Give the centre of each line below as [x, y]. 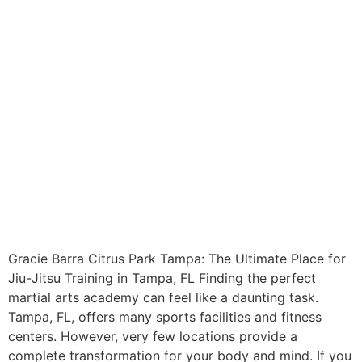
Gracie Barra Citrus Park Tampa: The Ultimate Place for [177, 258]
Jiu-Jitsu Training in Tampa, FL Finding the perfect [162, 278]
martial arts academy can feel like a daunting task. [163, 297]
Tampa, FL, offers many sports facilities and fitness [165, 316]
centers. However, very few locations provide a [153, 336]
